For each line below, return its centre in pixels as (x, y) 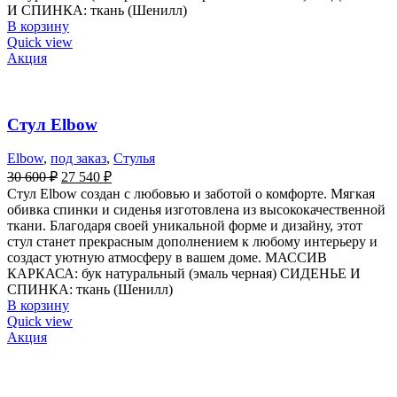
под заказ (78, 159)
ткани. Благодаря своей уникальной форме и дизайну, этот (185, 226)
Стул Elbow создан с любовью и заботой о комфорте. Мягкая (191, 194)
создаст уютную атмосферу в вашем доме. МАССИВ (167, 258)
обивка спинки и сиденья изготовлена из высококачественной (196, 210)
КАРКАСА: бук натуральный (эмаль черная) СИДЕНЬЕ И (184, 274)
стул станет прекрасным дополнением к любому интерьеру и (192, 242)
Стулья (134, 159)
